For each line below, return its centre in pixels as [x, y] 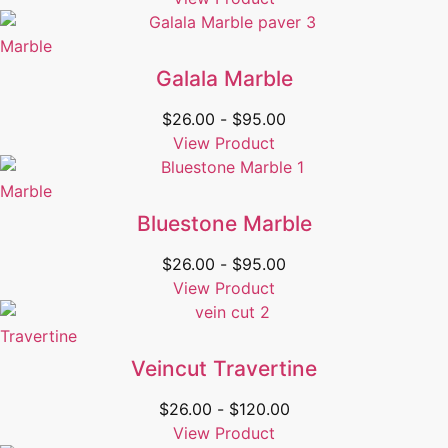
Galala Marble [224, 79]
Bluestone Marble [224, 224]
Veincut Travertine [224, 369]
